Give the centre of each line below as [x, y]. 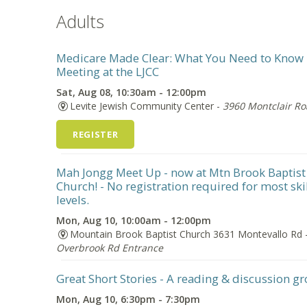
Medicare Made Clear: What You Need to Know [180, 58]
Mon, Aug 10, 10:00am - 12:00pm [134, 220]
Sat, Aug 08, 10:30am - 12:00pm [131, 92]
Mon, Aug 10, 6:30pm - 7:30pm [128, 299]
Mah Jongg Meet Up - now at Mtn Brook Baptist [181, 172]
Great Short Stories [107, 279]
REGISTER [96, 134]
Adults [80, 22]
